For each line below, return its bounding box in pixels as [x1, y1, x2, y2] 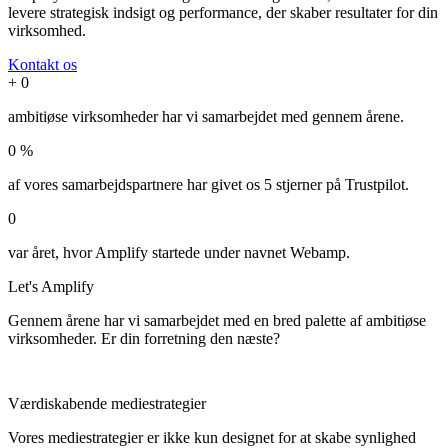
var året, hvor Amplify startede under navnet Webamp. [8, 243, 350, 261]
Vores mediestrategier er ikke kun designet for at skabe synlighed [8, 428, 416, 446]
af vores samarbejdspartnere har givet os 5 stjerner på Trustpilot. [8, 175, 409, 193]
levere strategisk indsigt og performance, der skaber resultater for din [8, 3, 438, 21]
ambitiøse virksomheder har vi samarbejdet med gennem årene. [8, 107, 404, 125]
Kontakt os [8, 55, 77, 73]
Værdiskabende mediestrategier [8, 394, 206, 412]
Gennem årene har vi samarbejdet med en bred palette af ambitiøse [8, 311, 426, 329]
